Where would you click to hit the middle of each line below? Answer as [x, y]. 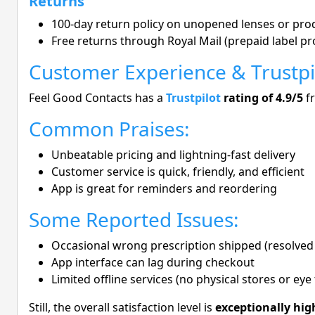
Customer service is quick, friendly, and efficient [178, 172]
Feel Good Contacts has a [97, 98]
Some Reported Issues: [134, 220]
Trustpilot [193, 98]
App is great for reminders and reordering [164, 189]
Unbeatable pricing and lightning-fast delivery [173, 155]
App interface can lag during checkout [153, 263]
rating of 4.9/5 [262, 98]
